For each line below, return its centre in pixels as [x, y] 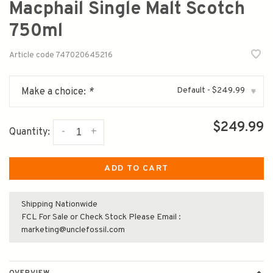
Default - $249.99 [211, 90]
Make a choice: [55, 92]
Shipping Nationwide [59, 204]
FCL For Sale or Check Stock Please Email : [101, 217]
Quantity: [30, 133]
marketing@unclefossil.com [73, 230]
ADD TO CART [136, 168]
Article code [32, 56]
